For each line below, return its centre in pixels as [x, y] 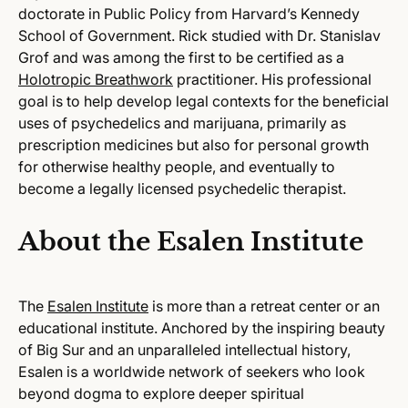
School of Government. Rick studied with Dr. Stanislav [199, 36]
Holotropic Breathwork [96, 79]
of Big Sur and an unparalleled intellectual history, [184, 350]
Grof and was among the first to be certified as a [181, 57]
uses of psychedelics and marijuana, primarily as [182, 123]
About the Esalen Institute [191, 242]
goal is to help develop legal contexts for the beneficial [204, 101]
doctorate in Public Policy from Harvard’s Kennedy [189, 14]
